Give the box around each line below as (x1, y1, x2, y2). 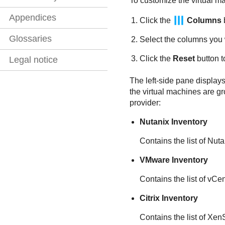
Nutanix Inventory (139, 118, 207, 127)
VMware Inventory (139, 156, 208, 165)
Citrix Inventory (139, 194, 198, 203)
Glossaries (9, 34, 52, 44)
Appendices (9, 13, 56, 23)
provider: (129, 98, 161, 107)
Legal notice (9, 55, 58, 65)
